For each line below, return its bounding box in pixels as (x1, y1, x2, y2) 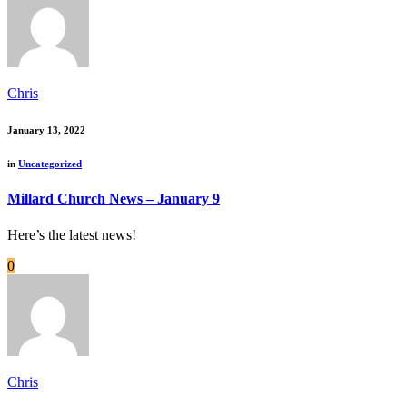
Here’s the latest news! (7, 226, 136, 243)
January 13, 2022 (7, 124, 85, 135)
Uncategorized (18, 157, 82, 169)
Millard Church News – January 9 (7, 191, 220, 207)
